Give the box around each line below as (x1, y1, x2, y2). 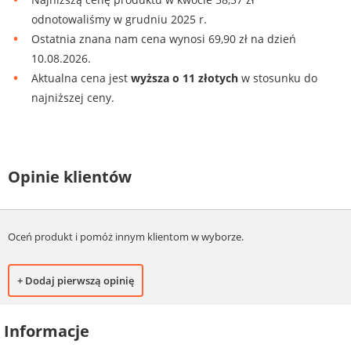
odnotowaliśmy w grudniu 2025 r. (31, 12, 207, 27)
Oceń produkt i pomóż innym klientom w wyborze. (8, 229, 244, 244)
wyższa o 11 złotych (131, 71, 238, 86)
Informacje (4, 320, 89, 342)
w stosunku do (238, 71, 317, 86)
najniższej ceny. (31, 90, 114, 106)
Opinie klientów (8, 166, 132, 188)
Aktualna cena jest (31, 71, 131, 86)
